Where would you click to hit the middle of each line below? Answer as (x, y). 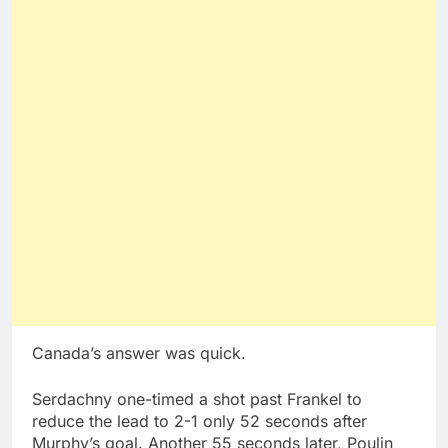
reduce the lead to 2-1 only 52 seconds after (199, 421)
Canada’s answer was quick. (139, 353)
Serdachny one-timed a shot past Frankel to (197, 399)
